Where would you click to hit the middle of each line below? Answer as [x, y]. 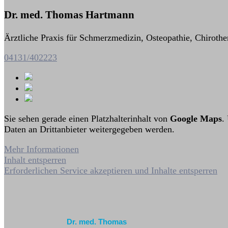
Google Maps [196, 118]
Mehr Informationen [41, 149]
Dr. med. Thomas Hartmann [69, 15]
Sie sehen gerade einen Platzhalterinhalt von [87, 118]
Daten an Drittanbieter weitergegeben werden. [89, 129]
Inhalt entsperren [35, 160]
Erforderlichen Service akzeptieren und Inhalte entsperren [111, 170]
